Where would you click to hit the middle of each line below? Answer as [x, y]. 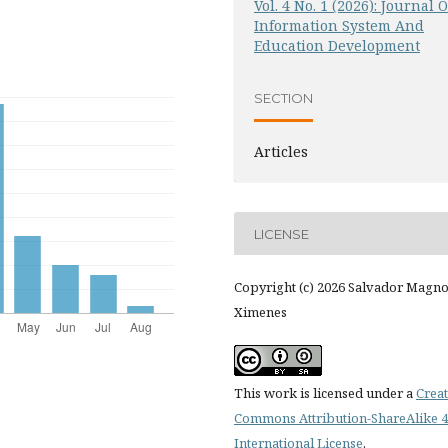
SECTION [283, 97]
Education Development [337, 46]
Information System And [339, 26]
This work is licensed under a [325, 393]
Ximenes [260, 312]
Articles [281, 152]
